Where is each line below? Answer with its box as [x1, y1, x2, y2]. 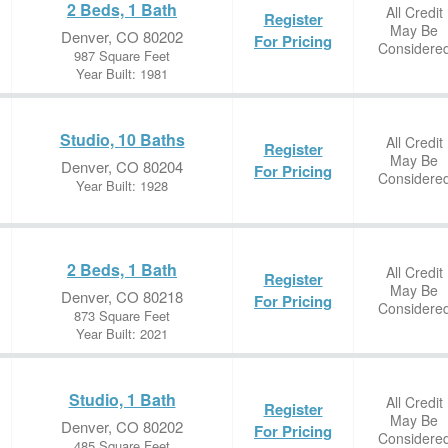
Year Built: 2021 [76, 324, 168, 343]
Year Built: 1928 [76, 176, 168, 195]
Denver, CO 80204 [61, 156, 183, 177]
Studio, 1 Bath [68, 388, 176, 411]
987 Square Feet [74, 46, 170, 65]
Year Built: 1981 [76, 64, 168, 83]
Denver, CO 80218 [61, 286, 183, 307]
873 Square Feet [74, 306, 170, 325]
